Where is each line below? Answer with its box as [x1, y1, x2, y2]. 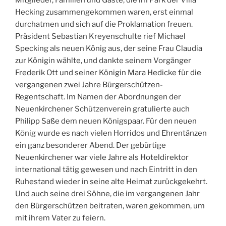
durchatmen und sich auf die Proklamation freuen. [15, 19, 193, 29]
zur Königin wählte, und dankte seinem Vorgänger [15, 55, 191, 65]
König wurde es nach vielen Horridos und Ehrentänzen [15, 128, 207, 138]
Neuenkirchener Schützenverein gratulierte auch [15, 104, 190, 114]
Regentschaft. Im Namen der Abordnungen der [15, 92, 181, 101]
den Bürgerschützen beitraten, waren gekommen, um [15, 201, 205, 210]
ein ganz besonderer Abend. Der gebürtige [15, 140, 166, 150]
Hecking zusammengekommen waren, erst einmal [15, 7, 193, 17]
